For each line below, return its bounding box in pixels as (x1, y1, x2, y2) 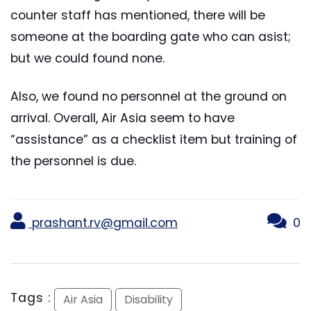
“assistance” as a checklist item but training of (10, 131, 297, 148)
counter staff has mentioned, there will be (10, 6, 265, 24)
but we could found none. (10, 49, 165, 67)
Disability (124, 291, 173, 308)
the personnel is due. (10, 152, 136, 169)
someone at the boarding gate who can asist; (10, 28, 291, 45)
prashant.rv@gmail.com (28, 214, 178, 231)
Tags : (10, 289, 51, 306)
